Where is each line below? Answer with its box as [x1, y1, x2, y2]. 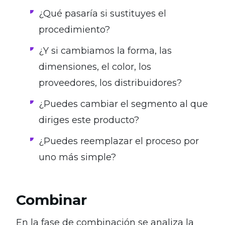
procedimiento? [39, 24, 110, 35]
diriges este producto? [39, 114, 139, 126]
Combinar [16, 191, 87, 208]
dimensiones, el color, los [39, 61, 151, 72]
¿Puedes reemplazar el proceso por [39, 135, 199, 147]
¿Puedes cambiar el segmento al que [39, 98, 208, 109]
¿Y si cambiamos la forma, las [39, 45, 172, 56]
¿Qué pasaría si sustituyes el [39, 8, 166, 19]
